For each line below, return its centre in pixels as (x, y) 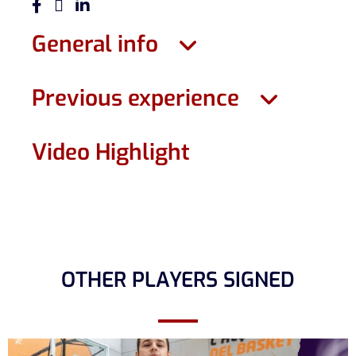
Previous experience (135, 98)
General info (95, 44)
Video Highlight (111, 152)
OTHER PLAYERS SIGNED (178, 280)
